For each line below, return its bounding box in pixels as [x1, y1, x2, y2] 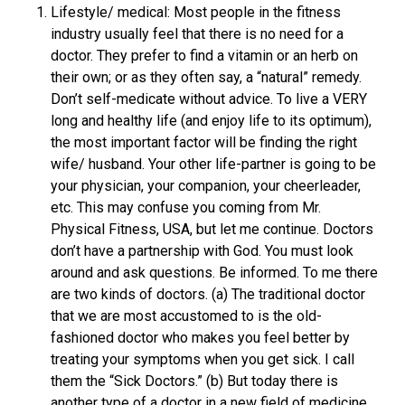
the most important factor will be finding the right [51, 134, 357, 151]
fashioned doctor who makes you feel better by [51, 329, 350, 346]
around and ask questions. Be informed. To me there [51, 264, 378, 281]
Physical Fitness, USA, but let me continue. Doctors [51, 221, 373, 238]
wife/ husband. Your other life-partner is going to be [51, 155, 376, 173]
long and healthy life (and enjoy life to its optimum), [51, 112, 372, 129]
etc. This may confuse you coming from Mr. [51, 199, 321, 216]
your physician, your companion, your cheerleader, [51, 177, 361, 194]
